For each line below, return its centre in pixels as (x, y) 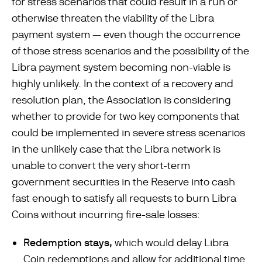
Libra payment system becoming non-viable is (121, 67)
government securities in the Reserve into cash (123, 182)
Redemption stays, (69, 242)
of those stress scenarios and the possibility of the (130, 51)
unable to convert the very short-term (101, 165)
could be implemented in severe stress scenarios (128, 132)
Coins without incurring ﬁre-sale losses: (106, 214)
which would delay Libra (172, 242)
